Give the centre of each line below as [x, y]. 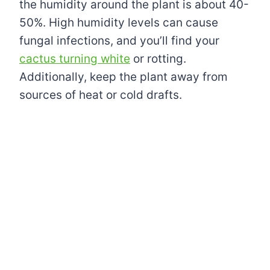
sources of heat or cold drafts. [101, 95]
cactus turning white [75, 59]
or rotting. [158, 59]
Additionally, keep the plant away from [124, 77]
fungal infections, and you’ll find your [119, 41]
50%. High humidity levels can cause [119, 23]
